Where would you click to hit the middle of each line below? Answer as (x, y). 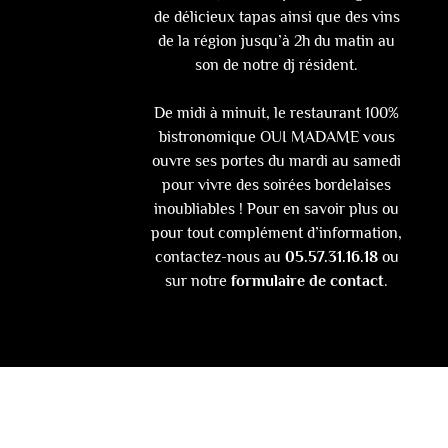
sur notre (198, 281)
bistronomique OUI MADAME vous (276, 137)
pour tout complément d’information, (277, 233)
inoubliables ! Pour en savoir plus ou (277, 209)
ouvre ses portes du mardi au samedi (277, 161)
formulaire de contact (308, 281)
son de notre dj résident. (277, 65)
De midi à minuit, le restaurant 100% (277, 113)
